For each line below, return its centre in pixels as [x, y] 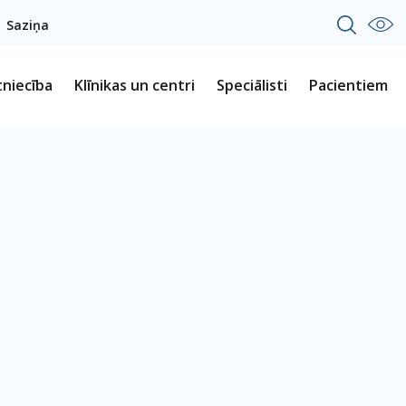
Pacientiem [348, 85]
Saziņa [28, 24]
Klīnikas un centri [135, 85]
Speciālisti [252, 85]
